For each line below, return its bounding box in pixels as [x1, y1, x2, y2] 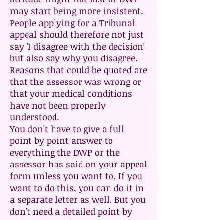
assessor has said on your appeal [10, 158, 147, 170]
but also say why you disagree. [10, 52, 137, 64]
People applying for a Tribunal [10, 17, 135, 28]
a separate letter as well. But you [10, 193, 146, 205]
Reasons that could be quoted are [10, 64, 147, 76]
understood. [10, 111, 59, 123]
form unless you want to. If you [10, 170, 142, 182]
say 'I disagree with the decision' [10, 40, 145, 52]
